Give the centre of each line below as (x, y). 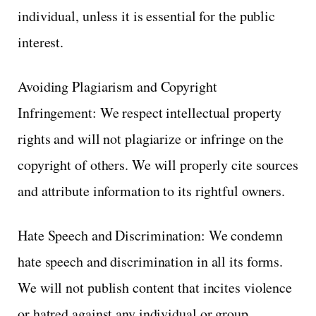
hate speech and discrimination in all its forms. (151, 261)
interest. (41, 42)
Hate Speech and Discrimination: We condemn (150, 235)
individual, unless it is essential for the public (147, 16)
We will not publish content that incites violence (155, 287)
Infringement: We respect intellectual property (150, 112)
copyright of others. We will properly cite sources (158, 164)
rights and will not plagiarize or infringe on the (151, 138)
